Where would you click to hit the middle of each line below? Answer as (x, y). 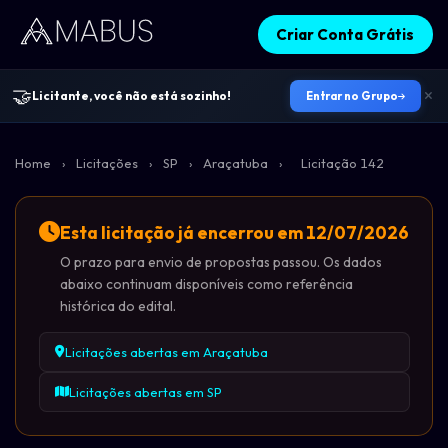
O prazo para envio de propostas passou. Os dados (220, 262)
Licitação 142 (342, 163)
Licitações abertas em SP (145, 392)
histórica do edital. (117, 306)
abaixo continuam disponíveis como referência (206, 284)
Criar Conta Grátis (345, 34)
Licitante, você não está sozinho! (131, 95)
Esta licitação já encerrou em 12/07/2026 (234, 232)
